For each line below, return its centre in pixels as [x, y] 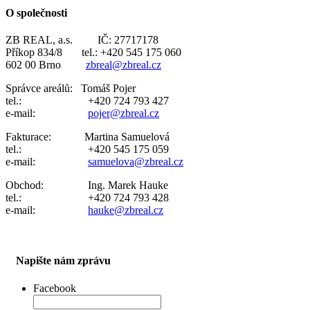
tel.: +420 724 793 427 [87, 100]
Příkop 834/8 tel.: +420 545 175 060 [93, 52]
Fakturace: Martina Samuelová [88, 136]
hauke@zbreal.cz [126, 210]
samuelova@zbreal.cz [136, 161]
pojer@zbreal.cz [124, 113]
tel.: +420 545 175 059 [87, 149]
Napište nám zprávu [63, 261]
